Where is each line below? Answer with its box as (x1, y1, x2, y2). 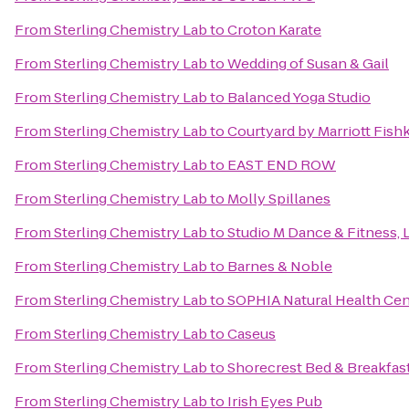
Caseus (227, 324, 276, 343)
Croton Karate (227, 20, 321, 39)
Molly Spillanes (227, 189, 330, 208)
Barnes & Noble (227, 257, 332, 276)
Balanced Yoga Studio (227, 88, 371, 107)
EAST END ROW (227, 155, 336, 174)
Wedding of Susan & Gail (227, 54, 389, 73)
